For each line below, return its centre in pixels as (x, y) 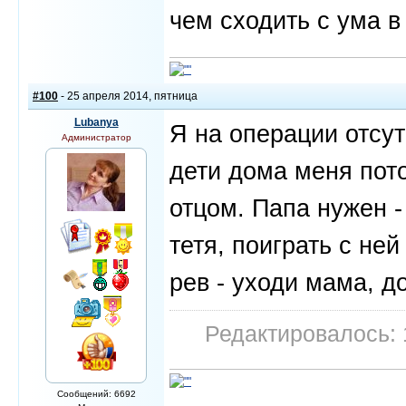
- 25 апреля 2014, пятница (128, 96)
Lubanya (96, 122)
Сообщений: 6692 (96, 394)
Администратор (96, 137)
